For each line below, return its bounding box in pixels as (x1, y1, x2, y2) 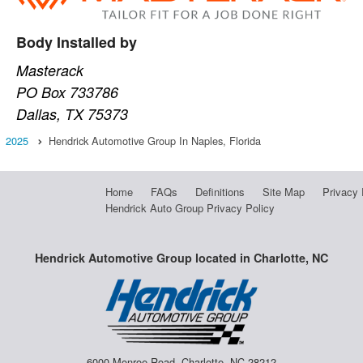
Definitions (194, 183, 245, 199)
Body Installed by (16, 31, 138, 53)
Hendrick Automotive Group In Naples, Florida (49, 132, 261, 148)
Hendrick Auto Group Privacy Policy (105, 199, 275, 216)
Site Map (262, 183, 305, 199)
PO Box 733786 (16, 81, 119, 102)
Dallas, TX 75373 (16, 103, 129, 124)
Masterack (16, 59, 84, 80)
